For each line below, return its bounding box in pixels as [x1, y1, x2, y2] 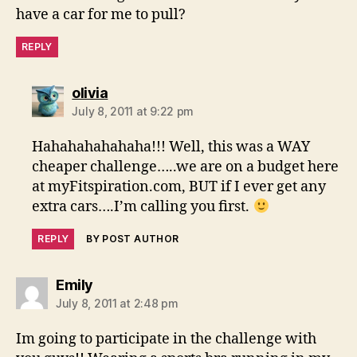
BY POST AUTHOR [86, 233, 179, 245]
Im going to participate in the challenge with [16, 330, 316, 349]
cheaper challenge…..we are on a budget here [32, 158, 339, 177]
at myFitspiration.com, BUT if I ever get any [32, 178, 327, 197]
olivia [72, 84, 108, 102]
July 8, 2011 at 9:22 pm [72, 104, 194, 119]
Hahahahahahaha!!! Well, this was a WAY [32, 138, 311, 157]
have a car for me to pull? [16, 6, 186, 25]
